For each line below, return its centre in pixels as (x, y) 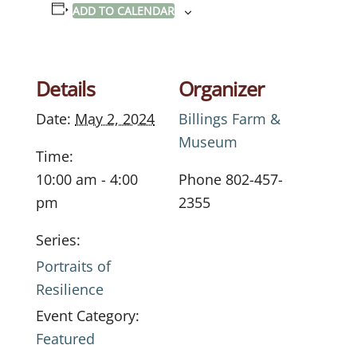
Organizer (222, 89)
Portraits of (73, 267)
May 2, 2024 (115, 119)
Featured (65, 339)
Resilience (70, 290)
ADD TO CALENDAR (123, 11)
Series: (58, 240)
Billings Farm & (229, 119)
